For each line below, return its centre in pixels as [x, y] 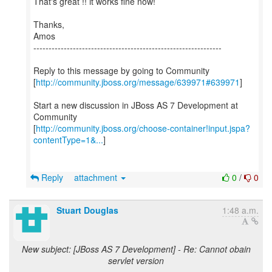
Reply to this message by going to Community [121, 70]
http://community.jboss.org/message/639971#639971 [138, 82]
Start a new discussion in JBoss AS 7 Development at [136, 105]
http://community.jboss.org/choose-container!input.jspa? [143, 128]
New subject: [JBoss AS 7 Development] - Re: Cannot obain [136, 249]
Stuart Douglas [87, 210]
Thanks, [49, 24]
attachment [97, 177]
